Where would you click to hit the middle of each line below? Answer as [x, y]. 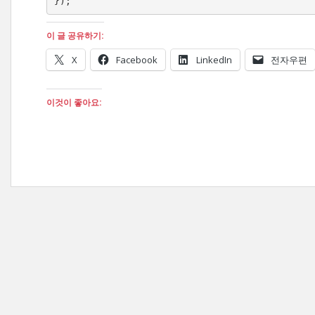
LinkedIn [214, 60]
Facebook [137, 60]
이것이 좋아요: [74, 102]
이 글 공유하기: [75, 36]
